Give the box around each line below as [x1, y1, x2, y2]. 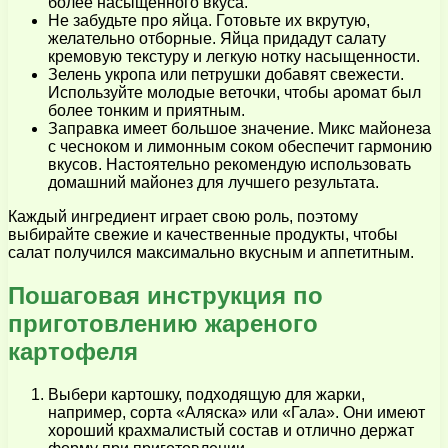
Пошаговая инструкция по [8, 281, 323, 309]
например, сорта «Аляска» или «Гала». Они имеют [48, 403, 425, 421]
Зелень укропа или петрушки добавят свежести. [48, 66, 404, 84]
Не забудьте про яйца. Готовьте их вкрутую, [48, 12, 370, 30]
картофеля [8, 337, 138, 365]
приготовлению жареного [8, 309, 318, 337]
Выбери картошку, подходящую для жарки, [48, 385, 365, 403]
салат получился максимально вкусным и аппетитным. [8, 244, 414, 262]
